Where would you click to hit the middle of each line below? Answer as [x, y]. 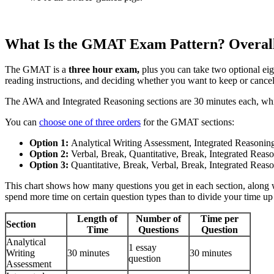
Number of [158, 219]
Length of [97, 219]
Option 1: [50, 143]
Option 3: [50, 165]
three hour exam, [104, 70]
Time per [220, 219]
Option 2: [49, 154]
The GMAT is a [37, 70]
